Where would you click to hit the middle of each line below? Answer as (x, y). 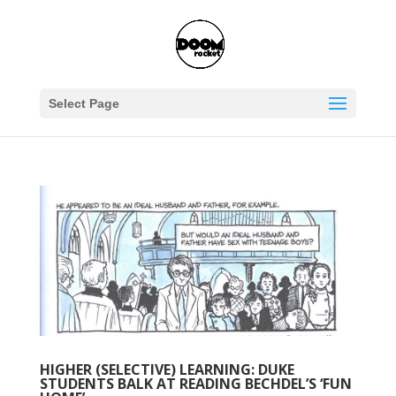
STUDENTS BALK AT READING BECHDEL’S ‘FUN (195, 383)
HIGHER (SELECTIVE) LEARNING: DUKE (167, 369)
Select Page (84, 103)
